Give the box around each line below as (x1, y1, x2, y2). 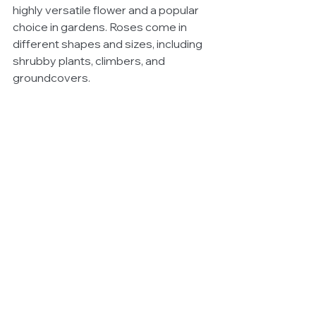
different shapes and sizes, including (13, 36, 205, 51)
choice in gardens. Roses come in (13, 19, 189, 34)
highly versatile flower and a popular (13, 2, 201, 17)
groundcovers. (13, 70, 90, 85)
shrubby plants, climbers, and (13, 53, 167, 68)
